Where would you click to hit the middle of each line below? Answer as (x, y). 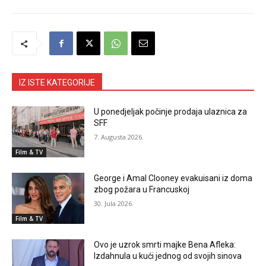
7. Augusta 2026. (119, 137)
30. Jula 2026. (114, 203)
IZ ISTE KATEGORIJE (57, 83)
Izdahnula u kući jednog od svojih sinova (168, 256)
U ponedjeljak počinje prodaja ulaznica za (171, 112)
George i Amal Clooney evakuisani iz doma (173, 178)
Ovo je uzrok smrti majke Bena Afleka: (165, 244)
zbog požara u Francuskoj (142, 189)
